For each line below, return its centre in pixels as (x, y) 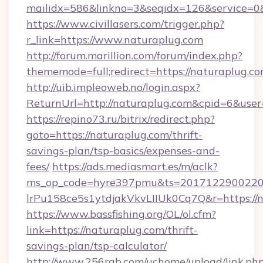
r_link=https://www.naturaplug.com (115, 40)
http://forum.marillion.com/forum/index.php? (134, 55)
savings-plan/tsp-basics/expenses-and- (123, 151)
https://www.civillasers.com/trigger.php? (125, 24)
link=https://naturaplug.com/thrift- (112, 230)
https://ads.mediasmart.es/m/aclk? (135, 166)
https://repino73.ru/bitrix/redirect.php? (121, 119)
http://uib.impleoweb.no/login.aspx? (113, 87)
